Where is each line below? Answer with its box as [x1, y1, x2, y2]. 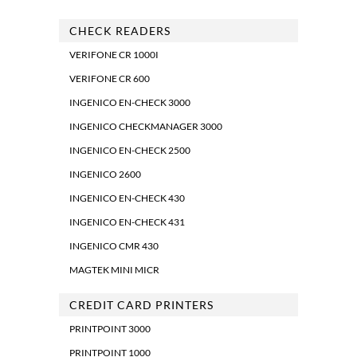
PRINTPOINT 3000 [69, 323, 151, 335]
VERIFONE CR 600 [69, 73, 150, 85]
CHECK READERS [69, 24, 171, 38]
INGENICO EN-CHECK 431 [69, 216, 185, 229]
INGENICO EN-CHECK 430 [69, 192, 185, 205]
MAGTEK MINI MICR [69, 264, 159, 277]
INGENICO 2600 [69, 168, 141, 181]
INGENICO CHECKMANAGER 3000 [69, 120, 222, 133]
